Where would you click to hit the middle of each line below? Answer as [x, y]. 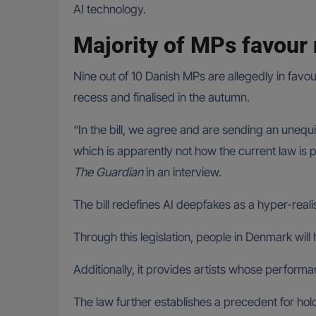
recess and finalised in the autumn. [162, 98]
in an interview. [182, 172]
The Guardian [108, 172]
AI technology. [110, 10]
